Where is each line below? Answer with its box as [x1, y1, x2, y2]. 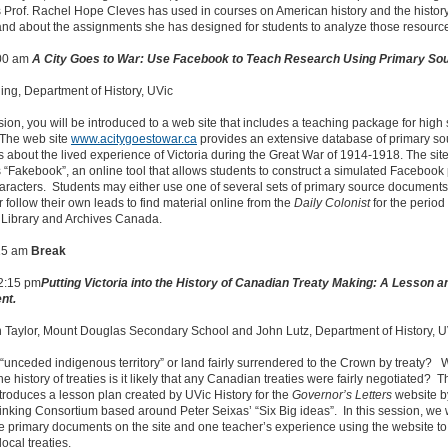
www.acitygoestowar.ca [70, 132, 197, 146]
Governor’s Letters [291, 388, 392, 402]
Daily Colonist [293, 196, 370, 210]
